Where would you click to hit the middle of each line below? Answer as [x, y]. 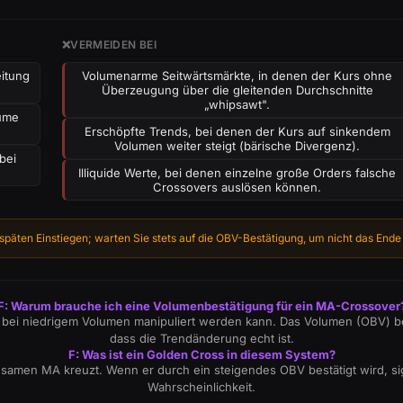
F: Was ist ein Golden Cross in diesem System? [201, 354]
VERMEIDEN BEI [113, 45]
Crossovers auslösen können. [237, 187]
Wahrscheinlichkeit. [201, 387]
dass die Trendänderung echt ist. [201, 338]
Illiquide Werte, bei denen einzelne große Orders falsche [237, 173]
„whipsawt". [237, 104]
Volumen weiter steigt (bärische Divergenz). [237, 146]
